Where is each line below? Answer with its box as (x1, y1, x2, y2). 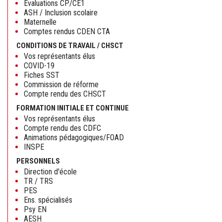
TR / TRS (24, 176, 53, 186)
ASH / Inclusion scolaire (24, 7, 98, 17)
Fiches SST (24, 70, 59, 80)
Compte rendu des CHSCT (24, 89, 106, 99)
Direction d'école (24, 166, 77, 176)
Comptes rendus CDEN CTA (24, 26, 110, 36)
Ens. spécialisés (24, 195, 72, 205)
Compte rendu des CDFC (24, 123, 101, 133)
